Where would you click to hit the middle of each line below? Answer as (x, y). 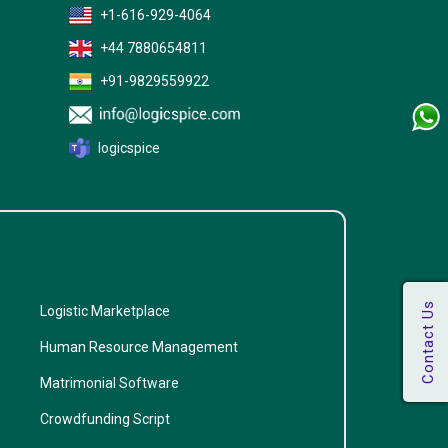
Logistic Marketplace (105, 310)
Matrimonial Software (109, 382)
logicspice (129, 147)
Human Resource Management (139, 346)
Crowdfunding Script (105, 418)
